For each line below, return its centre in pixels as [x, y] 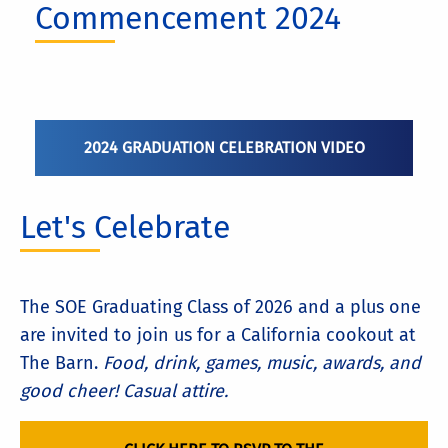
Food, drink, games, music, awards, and [262, 363]
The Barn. [61, 363]
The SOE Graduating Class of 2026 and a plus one [220, 307]
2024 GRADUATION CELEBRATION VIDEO [224, 147]
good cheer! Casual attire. [124, 391]
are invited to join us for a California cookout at [218, 335]
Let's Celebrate [125, 226]
